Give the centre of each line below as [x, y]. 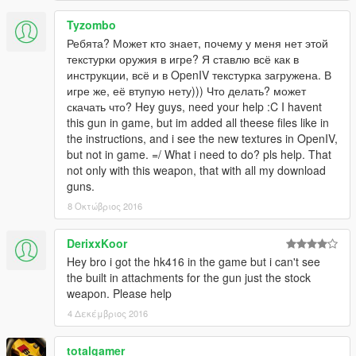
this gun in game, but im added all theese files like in [198, 123]
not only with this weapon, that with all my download [196, 170]
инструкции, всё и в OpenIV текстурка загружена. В [199, 75]
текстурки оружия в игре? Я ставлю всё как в [183, 59]
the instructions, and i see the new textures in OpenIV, [202, 139]
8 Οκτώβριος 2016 [105, 206]
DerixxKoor [97, 244]
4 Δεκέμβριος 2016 [108, 313]
